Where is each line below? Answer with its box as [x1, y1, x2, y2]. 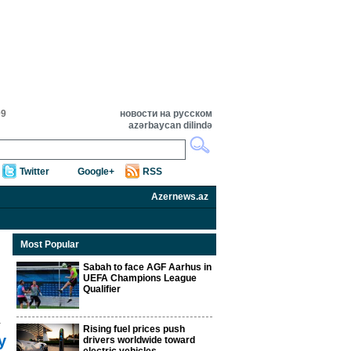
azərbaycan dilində [128, 120, 212, 131]
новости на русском [120, 108, 212, 119]
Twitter [20, 166, 49, 177]
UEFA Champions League [83, 273, 197, 284]
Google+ [78, 166, 114, 177]
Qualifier [83, 284, 121, 295]
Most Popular [20, 239, 79, 250]
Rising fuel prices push [83, 324, 185, 335]
